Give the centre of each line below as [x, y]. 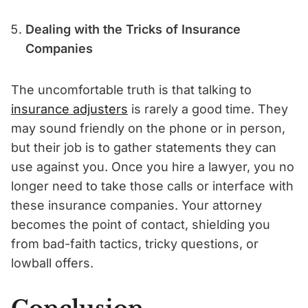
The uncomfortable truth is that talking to [131, 89]
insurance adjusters [69, 109]
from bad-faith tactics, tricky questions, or [135, 243]
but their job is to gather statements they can [144, 147]
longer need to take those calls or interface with [152, 186]
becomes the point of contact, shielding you [141, 224]
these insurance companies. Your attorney [136, 205]
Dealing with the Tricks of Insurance [133, 29]
